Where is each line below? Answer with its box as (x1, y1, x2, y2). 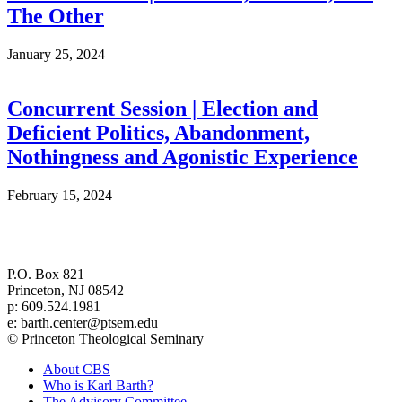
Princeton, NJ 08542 (7, 282, 124, 298)
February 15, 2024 (7, 187, 112, 203)
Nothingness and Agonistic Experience (7, 145, 358, 170)
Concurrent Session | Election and (7, 97, 318, 121)
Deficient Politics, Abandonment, (7, 121, 310, 145)
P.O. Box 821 (7, 266, 84, 282)
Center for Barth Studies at (7, 233, 173, 249)
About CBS (43, 361, 110, 377)
